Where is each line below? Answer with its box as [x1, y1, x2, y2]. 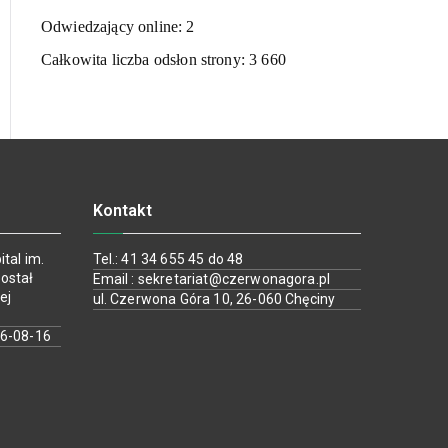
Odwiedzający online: [41, 18, 187, 35]
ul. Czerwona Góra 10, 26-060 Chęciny [92, 291, 336, 307]
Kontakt [92, 201, 153, 220]
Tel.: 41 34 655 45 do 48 [92, 251, 244, 267]
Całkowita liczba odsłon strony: [41, 51, 250, 68]
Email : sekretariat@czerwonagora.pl [92, 271, 331, 287]
